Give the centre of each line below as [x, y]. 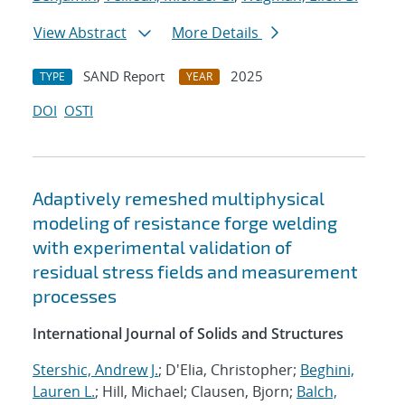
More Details [217, 33]
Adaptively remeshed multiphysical [179, 198]
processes [75, 296]
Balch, [317, 392]
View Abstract [80, 33]
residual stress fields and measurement [195, 272]
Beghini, [327, 370]
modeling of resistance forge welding [185, 223]
